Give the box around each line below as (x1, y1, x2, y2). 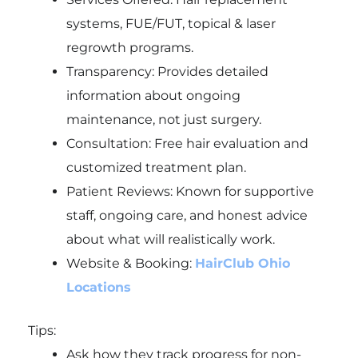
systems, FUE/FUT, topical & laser (66, 15, 276, 31)
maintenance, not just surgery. (66, 111, 261, 127)
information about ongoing (66, 87, 241, 103)
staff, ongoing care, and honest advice (66, 207, 308, 223)
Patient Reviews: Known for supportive (66, 183, 314, 199)
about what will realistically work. (66, 231, 275, 247)
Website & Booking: (66, 255, 195, 271)
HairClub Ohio (194, 255, 290, 271)
